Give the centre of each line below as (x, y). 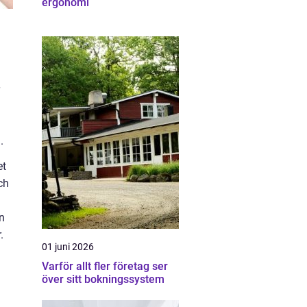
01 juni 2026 (68, 247)
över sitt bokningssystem (103, 279)
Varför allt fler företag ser (105, 266)
